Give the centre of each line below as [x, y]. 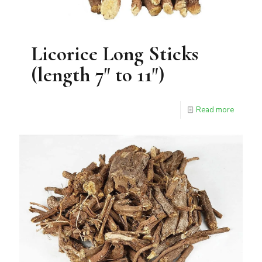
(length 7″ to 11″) [98, 75]
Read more [215, 110]
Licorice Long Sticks [115, 54]
